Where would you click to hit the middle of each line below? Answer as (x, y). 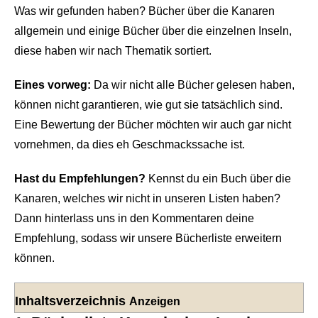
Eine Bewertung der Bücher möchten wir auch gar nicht (153, 124)
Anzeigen (155, 301)
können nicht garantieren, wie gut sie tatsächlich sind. (148, 104)
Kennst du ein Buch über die (220, 178)
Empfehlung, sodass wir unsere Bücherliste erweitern (148, 238)
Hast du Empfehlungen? (81, 178)
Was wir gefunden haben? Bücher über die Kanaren (144, 11)
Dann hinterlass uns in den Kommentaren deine (134, 218)
